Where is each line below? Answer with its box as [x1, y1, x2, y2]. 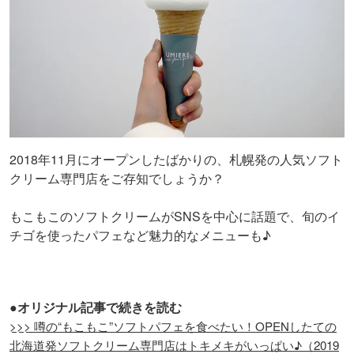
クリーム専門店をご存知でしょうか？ [9, 168, 224, 187]
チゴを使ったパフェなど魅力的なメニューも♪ [9, 225, 271, 244]
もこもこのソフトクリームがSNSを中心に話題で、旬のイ [9, 206, 340, 225]
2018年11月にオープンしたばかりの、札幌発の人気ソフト [9, 149, 343, 168]
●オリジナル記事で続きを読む [9, 297, 182, 316]
